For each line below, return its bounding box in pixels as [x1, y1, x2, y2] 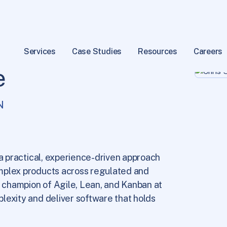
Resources [138, 47, 177, 56]
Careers [193, 47, 223, 56]
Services [23, 47, 56, 56]
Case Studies [71, 47, 122, 56]
